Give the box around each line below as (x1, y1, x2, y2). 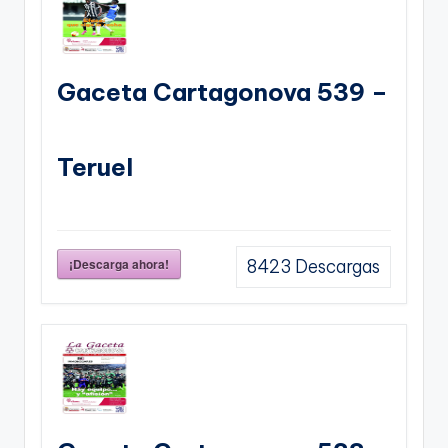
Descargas (291, 256, 380, 279)
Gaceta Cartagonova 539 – (57, 77, 388, 108)
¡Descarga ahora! (69, 255, 169, 274)
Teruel (57, 152, 133, 183)
